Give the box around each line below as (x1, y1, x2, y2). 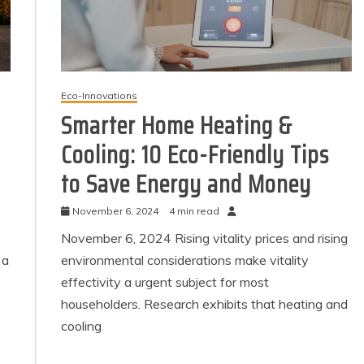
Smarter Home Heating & (61, 106, 293, 145)
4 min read (169, 205, 220, 218)
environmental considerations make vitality (61, 252, 310, 269)
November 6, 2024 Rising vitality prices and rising (61, 230, 349, 247)
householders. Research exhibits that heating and (61, 296, 349, 313)
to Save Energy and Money (61, 165, 312, 204)
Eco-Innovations (61, 89, 138, 102)
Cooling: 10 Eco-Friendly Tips (61, 136, 330, 175)
